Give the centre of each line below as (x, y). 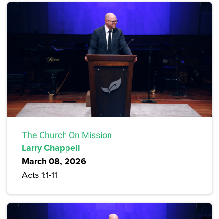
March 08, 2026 (54, 162)
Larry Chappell (51, 148)
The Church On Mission (67, 135)
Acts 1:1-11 (40, 175)
